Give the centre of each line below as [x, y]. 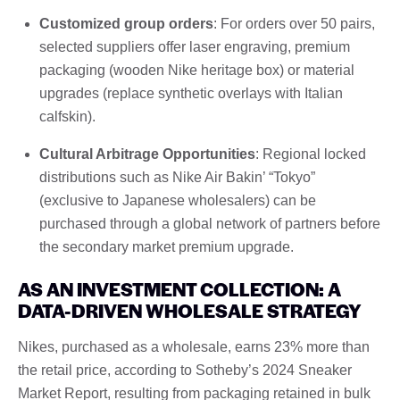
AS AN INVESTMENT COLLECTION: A [179, 288]
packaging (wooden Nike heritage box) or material [197, 70]
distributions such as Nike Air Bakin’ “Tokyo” [177, 177]
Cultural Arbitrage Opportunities [147, 154]
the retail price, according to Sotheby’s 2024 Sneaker [185, 370]
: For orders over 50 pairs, [294, 23]
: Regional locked [311, 154]
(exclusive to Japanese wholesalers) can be [178, 200]
